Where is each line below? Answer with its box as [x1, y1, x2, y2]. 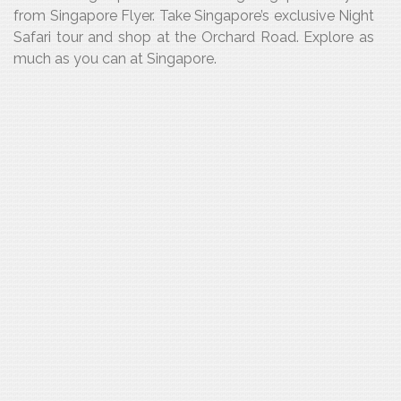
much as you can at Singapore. [13, 50, 217, 67]
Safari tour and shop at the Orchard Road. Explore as [13, 29, 374, 46]
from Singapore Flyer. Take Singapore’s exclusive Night [13, 7, 374, 24]
